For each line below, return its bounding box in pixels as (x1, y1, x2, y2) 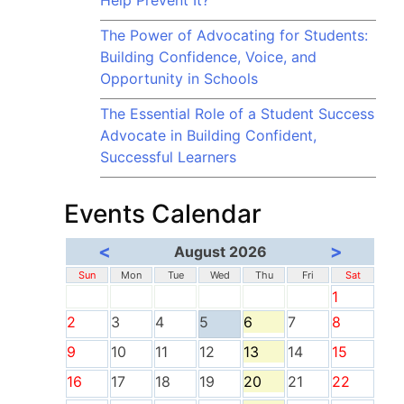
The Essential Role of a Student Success (100, 105, 374, 123)
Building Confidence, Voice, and (100, 48, 317, 66)
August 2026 (174, 243, 267, 261)
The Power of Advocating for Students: (100, 26, 368, 44)
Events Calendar (64, 198, 262, 229)
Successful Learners (100, 148, 236, 166)
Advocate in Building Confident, (100, 126, 317, 144)
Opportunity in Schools (100, 69, 258, 87)
